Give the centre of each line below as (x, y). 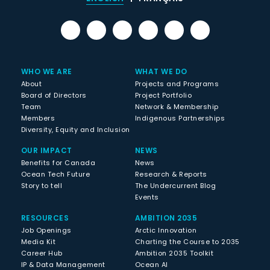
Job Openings (46, 230)
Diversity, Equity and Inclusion (76, 129)
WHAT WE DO (161, 71)
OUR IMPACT (47, 150)
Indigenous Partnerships (180, 118)
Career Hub (42, 253)
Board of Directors (54, 95)
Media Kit (39, 241)
